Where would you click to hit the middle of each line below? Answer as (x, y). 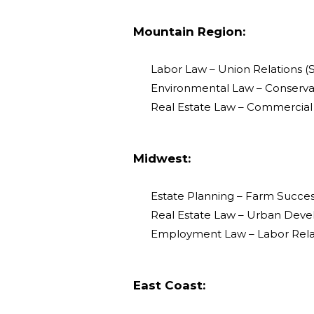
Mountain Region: (189, 31)
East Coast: (169, 285)
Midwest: (162, 158)
